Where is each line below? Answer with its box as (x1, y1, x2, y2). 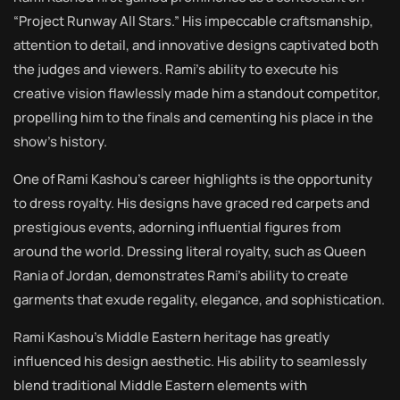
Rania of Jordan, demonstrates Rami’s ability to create (13, 266, 348, 285)
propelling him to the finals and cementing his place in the (13, 108, 373, 127)
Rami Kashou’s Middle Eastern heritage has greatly (13, 328, 329, 346)
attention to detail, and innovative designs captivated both (13, 36, 379, 54)
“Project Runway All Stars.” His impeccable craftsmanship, (13, 12, 373, 30)
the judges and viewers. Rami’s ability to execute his (13, 60, 338, 79)
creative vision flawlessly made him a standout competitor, (13, 84, 380, 103)
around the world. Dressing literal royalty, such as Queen (13, 242, 366, 261)
